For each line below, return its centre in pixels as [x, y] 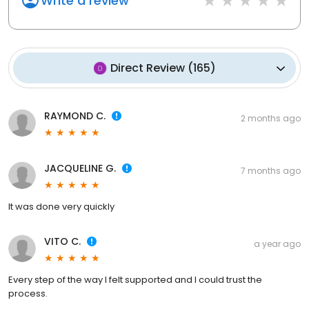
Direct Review [147, 68]
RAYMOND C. [75, 116]
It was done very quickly [61, 207]
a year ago [277, 244]
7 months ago [271, 171]
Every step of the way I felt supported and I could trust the [135, 280]
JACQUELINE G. [80, 169]
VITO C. [62, 242]
